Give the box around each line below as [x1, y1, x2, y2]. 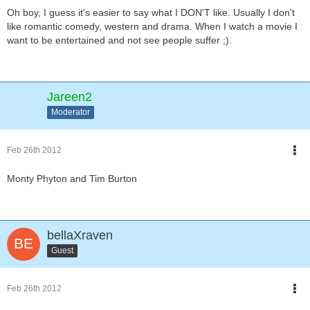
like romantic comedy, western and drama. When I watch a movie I [7, 20, 298, 32]
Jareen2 [47, 89, 92, 104]
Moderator [51, 107, 90, 118]
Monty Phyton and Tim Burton [7, 172, 137, 184]
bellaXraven [47, 228, 113, 242]
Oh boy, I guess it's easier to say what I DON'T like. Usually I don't [7, 6, 295, 18]
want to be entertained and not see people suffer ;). [7, 34, 232, 46]
